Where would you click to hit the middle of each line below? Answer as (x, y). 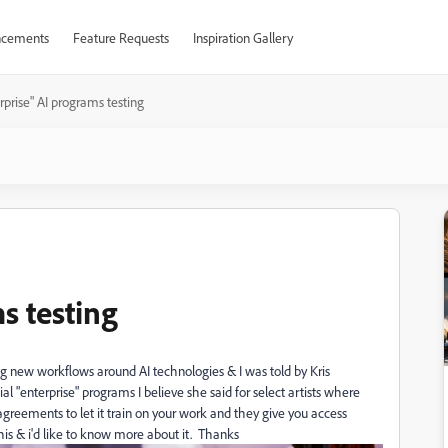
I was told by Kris (284, 370)
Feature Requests (120, 37)
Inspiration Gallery (242, 37)
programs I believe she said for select (183, 391)
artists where (322, 391)
